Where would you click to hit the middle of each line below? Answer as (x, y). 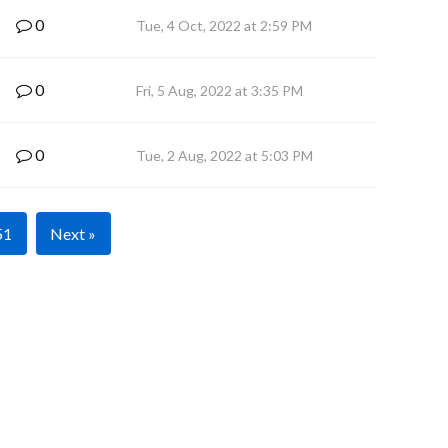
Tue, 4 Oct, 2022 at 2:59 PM (224, 25)
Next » (73, 233)
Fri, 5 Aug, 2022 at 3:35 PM (219, 90)
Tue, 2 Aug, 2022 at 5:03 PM (224, 155)
